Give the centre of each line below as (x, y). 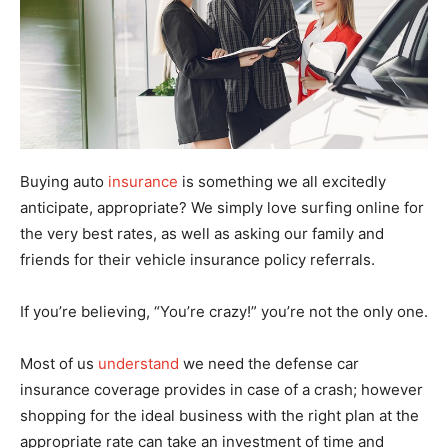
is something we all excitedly (282, 181)
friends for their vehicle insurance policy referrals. (197, 259)
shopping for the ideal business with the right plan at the (219, 415)
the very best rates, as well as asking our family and (202, 233)
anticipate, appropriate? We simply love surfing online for (222, 207)
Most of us (59, 363)
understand (138, 363)
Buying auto (64, 181)
